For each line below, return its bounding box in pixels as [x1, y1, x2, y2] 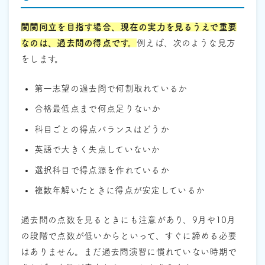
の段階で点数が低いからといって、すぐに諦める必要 [21, 231, 237, 240]
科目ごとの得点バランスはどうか [34, 124, 169, 134]
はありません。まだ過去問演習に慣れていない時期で [21, 247, 237, 256]
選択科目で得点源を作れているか [34, 165, 169, 174]
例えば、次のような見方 [136, 38, 236, 48]
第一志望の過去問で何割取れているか [34, 83, 188, 93]
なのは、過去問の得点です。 [21, 38, 137, 48]
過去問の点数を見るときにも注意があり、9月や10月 [21, 215, 236, 224]
